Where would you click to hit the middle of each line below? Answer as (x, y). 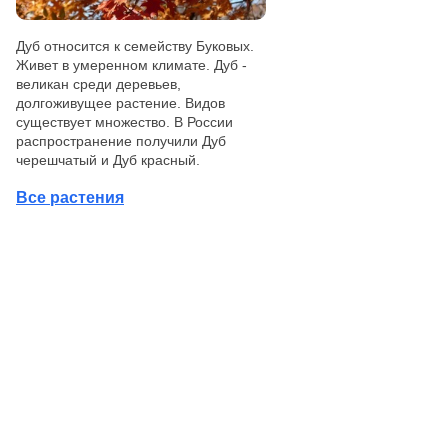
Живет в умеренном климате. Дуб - (131, 64)
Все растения (70, 197)
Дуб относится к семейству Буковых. (135, 45)
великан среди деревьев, (98, 83)
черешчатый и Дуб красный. (108, 159)
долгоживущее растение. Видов (120, 102)
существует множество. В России (124, 121)
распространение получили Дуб (121, 140)
